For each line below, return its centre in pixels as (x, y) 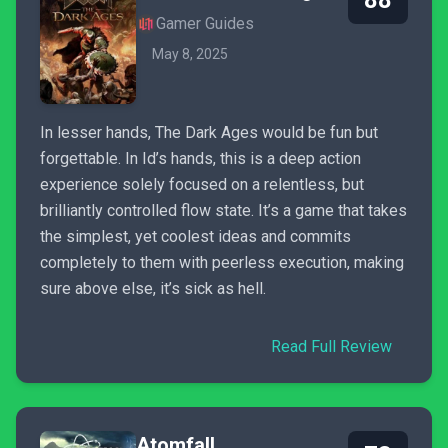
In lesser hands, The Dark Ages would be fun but (209, 133)
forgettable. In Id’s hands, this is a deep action (200, 159)
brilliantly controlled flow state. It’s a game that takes (223, 211)
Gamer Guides (205, 24)
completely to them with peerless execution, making (222, 263)
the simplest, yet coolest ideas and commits (195, 237)
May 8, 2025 (190, 54)
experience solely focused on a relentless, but (202, 185)
